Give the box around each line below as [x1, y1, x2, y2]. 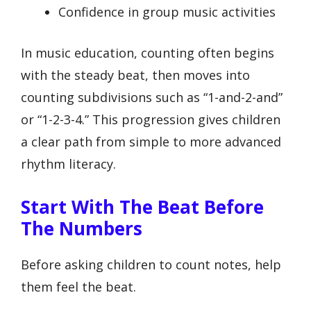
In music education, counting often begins [21, 44, 274, 61]
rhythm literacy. [21, 155, 116, 172]
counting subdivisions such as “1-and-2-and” [21, 88, 283, 106]
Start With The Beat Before [21, 194, 264, 219]
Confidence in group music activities [58, 3, 276, 20]
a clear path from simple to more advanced [21, 133, 281, 150]
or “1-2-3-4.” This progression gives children [21, 110, 280, 128]
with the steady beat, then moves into [21, 66, 250, 83]
